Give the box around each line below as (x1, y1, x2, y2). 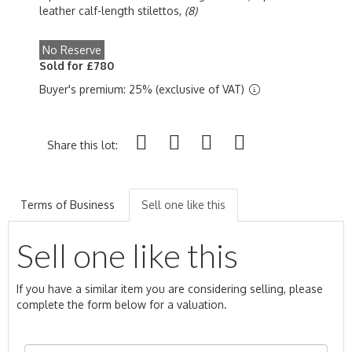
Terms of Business (20, 197, 115, 211)
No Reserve (42, 42, 101, 57)
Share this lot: (47, 137, 118, 152)
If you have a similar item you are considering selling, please (16, 281, 323, 295)
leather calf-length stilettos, (39, 3, 185, 17)
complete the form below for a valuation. (16, 297, 227, 311)
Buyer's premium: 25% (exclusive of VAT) (39, 82, 247, 96)
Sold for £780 (39, 58, 114, 72)
